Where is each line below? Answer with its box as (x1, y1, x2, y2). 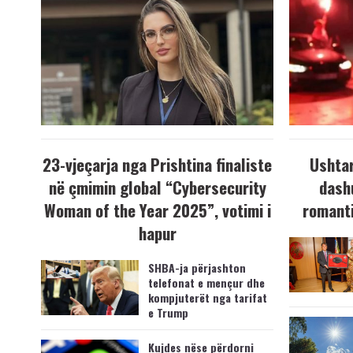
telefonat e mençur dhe (147, 274, 265, 292)
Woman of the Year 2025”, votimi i (43, 198, 271, 223)
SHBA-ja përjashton (147, 259, 246, 277)
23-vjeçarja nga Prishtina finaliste (43, 152, 272, 177)
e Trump (147, 304, 188, 321)
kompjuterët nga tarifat (147, 289, 267, 307)
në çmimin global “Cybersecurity (48, 175, 266, 200)
